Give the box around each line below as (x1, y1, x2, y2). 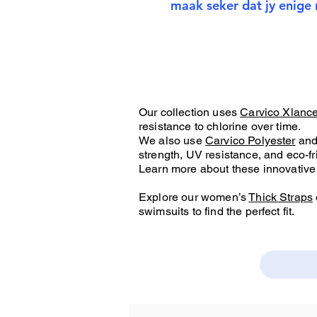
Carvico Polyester (204, 133, 296, 147)
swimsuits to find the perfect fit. (139, 204, 295, 218)
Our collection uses (139, 105, 241, 119)
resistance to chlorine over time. (139, 119, 301, 133)
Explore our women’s (139, 190, 249, 204)
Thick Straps (248, 190, 313, 204)
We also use (139, 133, 205, 147)
